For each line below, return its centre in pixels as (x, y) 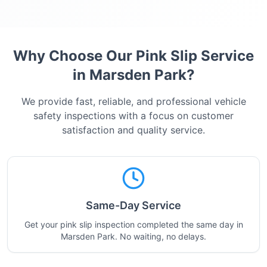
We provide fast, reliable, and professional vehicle (133, 101)
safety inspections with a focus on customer (133, 116)
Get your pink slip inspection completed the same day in (133, 224)
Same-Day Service (133, 205)
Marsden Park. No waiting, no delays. (133, 236)
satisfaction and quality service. (133, 130)
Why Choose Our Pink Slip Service (133, 56)
